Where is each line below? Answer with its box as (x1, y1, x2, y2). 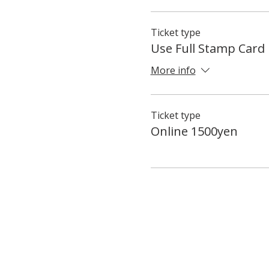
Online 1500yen (150, 122, 238, 139)
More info (150, 64, 196, 77)
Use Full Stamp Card (150, 40, 265, 56)
